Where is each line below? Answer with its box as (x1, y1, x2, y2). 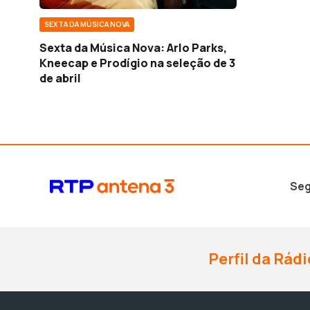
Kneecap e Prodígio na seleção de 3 (39, 55, 235, 71)
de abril (39, 71, 81, 86)
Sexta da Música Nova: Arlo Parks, (39, 40, 227, 56)
